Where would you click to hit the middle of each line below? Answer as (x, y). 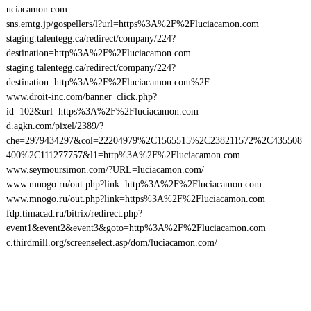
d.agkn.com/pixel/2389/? (54, 126)
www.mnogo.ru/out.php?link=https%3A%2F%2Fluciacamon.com (135, 199)
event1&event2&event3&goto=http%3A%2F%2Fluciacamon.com (136, 228)
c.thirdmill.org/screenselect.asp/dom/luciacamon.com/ (111, 243)
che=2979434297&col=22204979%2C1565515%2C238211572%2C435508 (154, 141)
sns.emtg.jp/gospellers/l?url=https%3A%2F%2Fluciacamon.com (132, 24)
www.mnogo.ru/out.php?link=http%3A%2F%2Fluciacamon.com (134, 184)
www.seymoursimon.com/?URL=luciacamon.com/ (105, 170)
